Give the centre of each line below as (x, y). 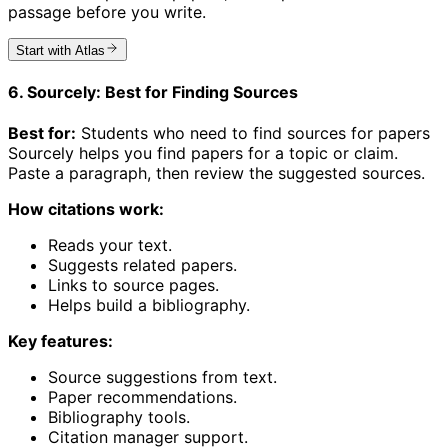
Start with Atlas (60, 50)
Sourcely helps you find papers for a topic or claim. (203, 153)
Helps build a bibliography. (149, 305)
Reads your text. (110, 245)
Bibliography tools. (119, 417)
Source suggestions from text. (162, 377)
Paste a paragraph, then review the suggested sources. (216, 173)
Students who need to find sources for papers (253, 133)
